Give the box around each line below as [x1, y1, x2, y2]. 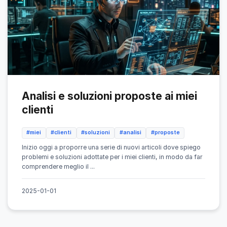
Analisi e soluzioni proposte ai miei [22, 89, 197, 102]
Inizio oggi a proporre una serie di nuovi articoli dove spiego [22, 143, 201, 152]
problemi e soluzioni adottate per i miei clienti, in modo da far [22, 153, 203, 161]
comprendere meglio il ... [22, 163, 95, 171]
